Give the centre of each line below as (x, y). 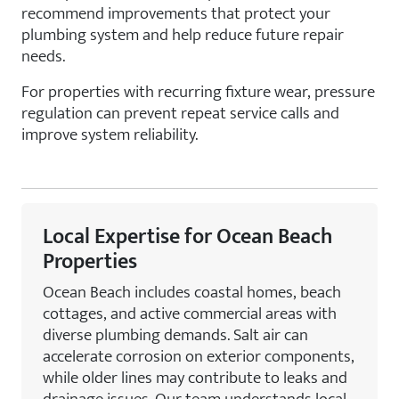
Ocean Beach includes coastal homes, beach (192, 292)
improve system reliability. (110, 134)
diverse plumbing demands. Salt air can (175, 335)
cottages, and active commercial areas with (190, 313)
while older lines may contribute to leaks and (195, 378)
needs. (43, 56)
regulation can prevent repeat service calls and (180, 113)
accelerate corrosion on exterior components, (199, 356)
